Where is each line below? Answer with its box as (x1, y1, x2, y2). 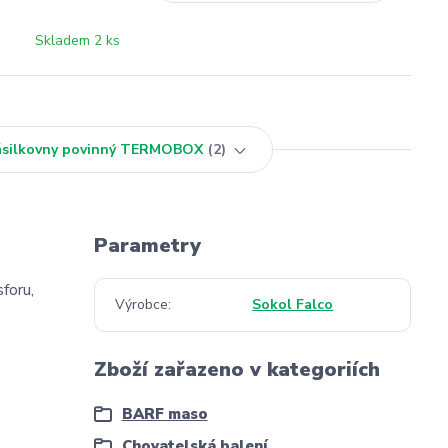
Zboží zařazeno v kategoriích (93, 356, 380, 383)
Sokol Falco (252, 295, 334, 314)
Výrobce (114, 295, 168, 314)
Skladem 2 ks (34, 31, 120, 50)
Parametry (93, 232, 201, 259)
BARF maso (121, 404, 208, 424)
